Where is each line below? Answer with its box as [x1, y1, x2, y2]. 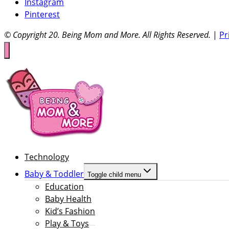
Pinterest [25, 9, 60, 20]
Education [45, 180, 84, 192]
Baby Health [45, 193, 91, 204]
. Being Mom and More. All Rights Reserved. [58, 29, 211, 41]
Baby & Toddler [25, 168, 84, 179]
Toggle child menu [87, 170, 141, 178]
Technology [25, 151, 69, 163]
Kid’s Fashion [45, 205, 95, 217]
